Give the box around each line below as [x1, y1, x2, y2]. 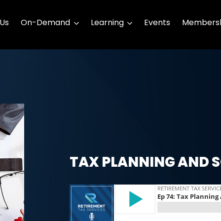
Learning [90, 16, 124, 28]
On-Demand [21, 16, 71, 28]
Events [144, 16, 170, 28]
